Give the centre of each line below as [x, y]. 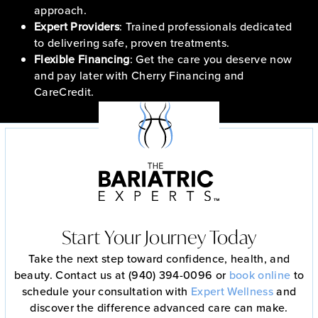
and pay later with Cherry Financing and [139, 75]
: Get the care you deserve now [211, 59]
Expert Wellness [232, 291]
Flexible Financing [82, 59]
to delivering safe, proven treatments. [132, 42]
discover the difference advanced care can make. [159, 308]
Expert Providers [77, 26]
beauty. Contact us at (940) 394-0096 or [121, 275]
